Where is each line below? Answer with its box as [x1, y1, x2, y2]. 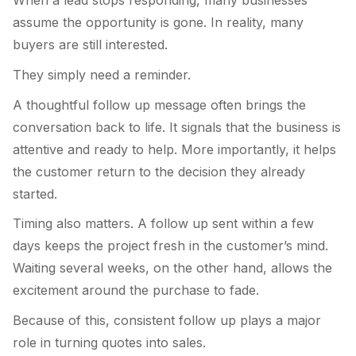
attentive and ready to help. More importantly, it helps [13, 141, 336, 157]
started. [13, 185, 57, 202]
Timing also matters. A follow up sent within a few [13, 215, 314, 232]
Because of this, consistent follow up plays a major [13, 311, 321, 328]
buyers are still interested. [13, 37, 168, 53]
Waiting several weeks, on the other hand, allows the [13, 260, 332, 277]
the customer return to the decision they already [13, 163, 305, 180]
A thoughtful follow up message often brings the [13, 96, 306, 113]
